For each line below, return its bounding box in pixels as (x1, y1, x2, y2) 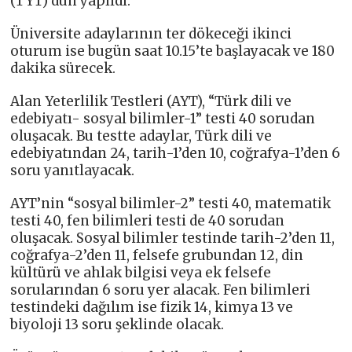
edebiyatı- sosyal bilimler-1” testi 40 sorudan (10, 109, 316, 127)
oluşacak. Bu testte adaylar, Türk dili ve (10, 126, 273, 145)
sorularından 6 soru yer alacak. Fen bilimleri (10, 280, 311, 299)
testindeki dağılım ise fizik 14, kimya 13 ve (10, 298, 294, 316)
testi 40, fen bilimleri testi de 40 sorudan (10, 211, 285, 229)
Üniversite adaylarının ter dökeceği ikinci (10, 24, 292, 42)
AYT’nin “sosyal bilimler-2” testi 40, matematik (10, 194, 332, 212)
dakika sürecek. (10, 59, 116, 77)
